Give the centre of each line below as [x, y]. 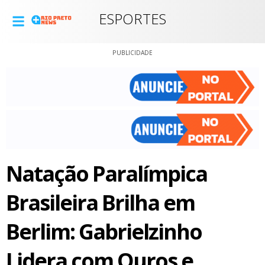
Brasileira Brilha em [100, 202]
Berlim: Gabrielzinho [104, 231]
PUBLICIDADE [132, 53]
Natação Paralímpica [106, 173]
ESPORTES [132, 19]
